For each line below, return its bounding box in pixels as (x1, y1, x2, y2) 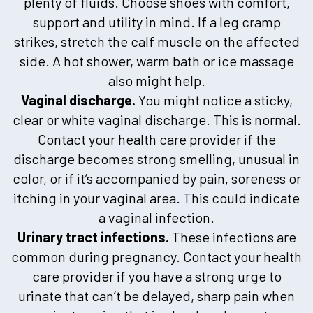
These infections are (168, 228, 296, 245)
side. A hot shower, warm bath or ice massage (19, 52, 294, 69)
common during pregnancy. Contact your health (11, 247, 302, 265)
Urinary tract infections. (17, 228, 169, 245)
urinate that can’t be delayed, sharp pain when (18, 286, 295, 304)
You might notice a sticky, (135, 91, 293, 108)
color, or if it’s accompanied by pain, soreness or (12, 169, 301, 187)
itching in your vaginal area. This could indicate (13, 189, 300, 206)
